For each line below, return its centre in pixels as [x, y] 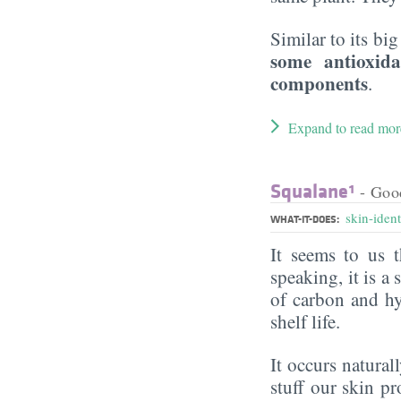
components [319, 83]
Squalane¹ [313, 190]
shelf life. [308, 321]
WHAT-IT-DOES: [306, 218]
